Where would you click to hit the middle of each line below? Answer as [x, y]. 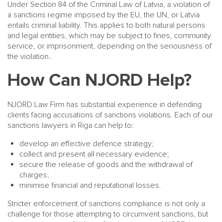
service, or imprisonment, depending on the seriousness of [110, 46]
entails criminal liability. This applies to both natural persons [106, 25]
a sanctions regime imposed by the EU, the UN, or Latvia [104, 15]
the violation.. [30, 56]
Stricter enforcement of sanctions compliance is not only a [106, 204]
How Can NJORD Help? [100, 80]
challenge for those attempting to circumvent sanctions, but [108, 214]
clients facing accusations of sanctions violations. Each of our [110, 115]
